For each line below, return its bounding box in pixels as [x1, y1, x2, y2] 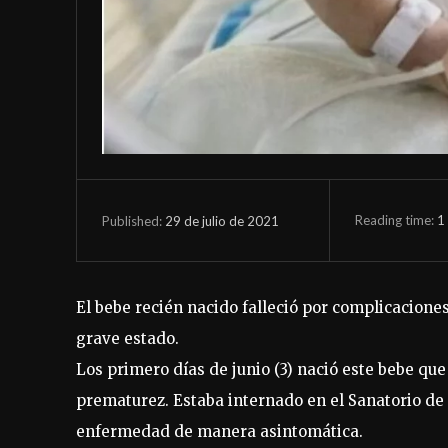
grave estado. [76, 329, 179, 349]
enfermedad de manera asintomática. [76, 422, 363, 442]
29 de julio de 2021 [165, 212, 279, 229]
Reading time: [354, 211, 437, 228]
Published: [102, 212, 162, 229]
